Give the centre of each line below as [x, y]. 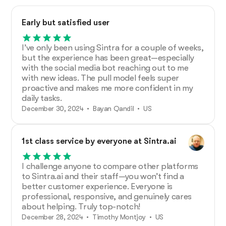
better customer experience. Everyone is [97, 186]
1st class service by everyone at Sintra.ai [99, 141]
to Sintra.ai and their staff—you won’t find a [103, 176]
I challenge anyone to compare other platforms [110, 166]
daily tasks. [42, 98]
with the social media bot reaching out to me [105, 68]
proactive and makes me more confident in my [107, 88]
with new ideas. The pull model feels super [101, 78]
